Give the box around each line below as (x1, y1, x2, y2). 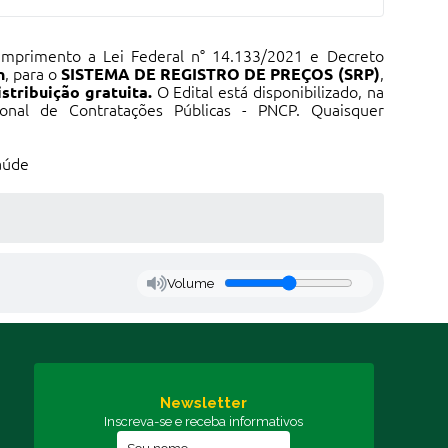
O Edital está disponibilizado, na (151, 83, 384, 101)
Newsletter (160, 394, 247, 412)
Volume (167, 275, 215, 291)
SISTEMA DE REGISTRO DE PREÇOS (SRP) (60, 65, 380, 83)
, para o (4, 65, 61, 83)
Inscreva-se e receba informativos (104, 414, 303, 429)
